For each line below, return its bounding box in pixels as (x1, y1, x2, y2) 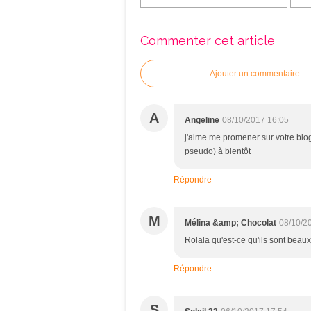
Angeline (185, 115, 219, 125)
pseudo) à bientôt (185, 146, 251, 156)
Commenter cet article (140, 33, 275, 48)
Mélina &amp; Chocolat (185, 218, 276, 228)
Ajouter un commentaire (210, 69, 300, 78)
